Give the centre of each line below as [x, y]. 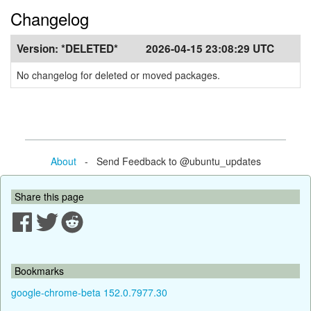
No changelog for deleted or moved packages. [118, 75]
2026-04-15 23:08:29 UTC [210, 49]
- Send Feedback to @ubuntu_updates [168, 161]
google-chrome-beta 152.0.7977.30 [89, 292]
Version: [39, 49]
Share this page [49, 196]
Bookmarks [39, 270]
